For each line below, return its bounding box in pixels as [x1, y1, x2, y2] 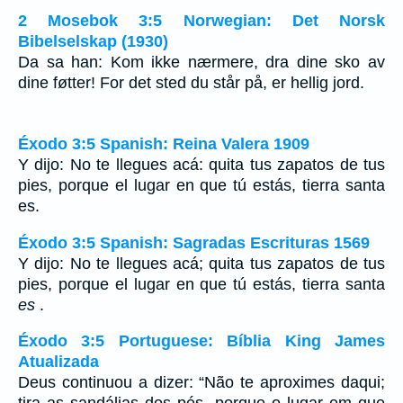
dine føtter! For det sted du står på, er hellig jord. [18, 73, 364, 92]
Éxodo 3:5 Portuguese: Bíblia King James [18, 332, 385, 351]
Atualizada [18, 353, 99, 372]
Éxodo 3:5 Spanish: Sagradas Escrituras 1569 [18, 233, 370, 252]
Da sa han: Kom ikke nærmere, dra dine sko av [18, 52, 385, 71]
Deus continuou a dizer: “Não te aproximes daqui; [18, 373, 385, 392]
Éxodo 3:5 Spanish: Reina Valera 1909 [18, 135, 309, 154]
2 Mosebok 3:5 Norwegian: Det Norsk [18, 11, 385, 30]
